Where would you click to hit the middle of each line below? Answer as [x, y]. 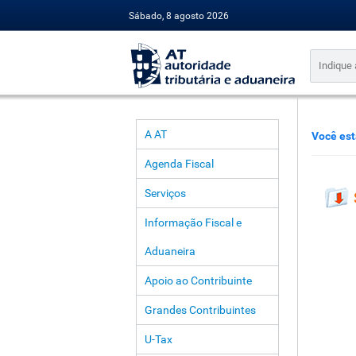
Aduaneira [170, 251]
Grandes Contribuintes [200, 310]
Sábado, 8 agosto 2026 [178, 16]
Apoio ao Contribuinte [198, 281]
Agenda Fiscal [179, 164]
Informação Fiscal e [193, 222]
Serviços [165, 193]
